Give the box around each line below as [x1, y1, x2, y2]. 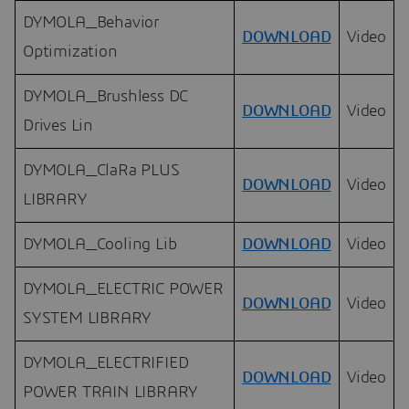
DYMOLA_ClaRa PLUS [23, 163, 180, 180]
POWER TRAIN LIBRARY [23, 384, 198, 402]
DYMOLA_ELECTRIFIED [23, 355, 189, 372]
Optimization [23, 44, 118, 61]
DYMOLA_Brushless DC [23, 89, 189, 106]
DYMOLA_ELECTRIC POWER [23, 281, 224, 299]
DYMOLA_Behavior [23, 15, 160, 32]
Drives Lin [23, 118, 93, 135]
